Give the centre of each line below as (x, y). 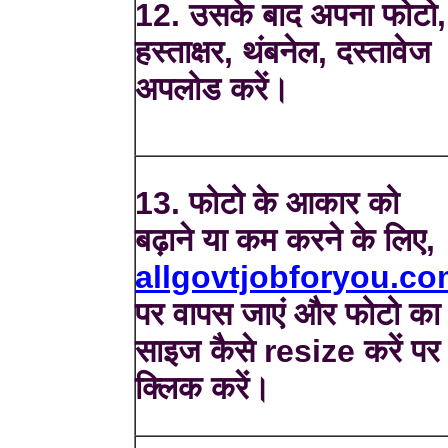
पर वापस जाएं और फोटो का (288, 314)
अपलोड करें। (213, 89)
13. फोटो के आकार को (267, 203)
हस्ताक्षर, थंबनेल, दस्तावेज (283, 52)
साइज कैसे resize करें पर (288, 351)
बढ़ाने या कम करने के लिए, (285, 240)
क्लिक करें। (203, 388)
